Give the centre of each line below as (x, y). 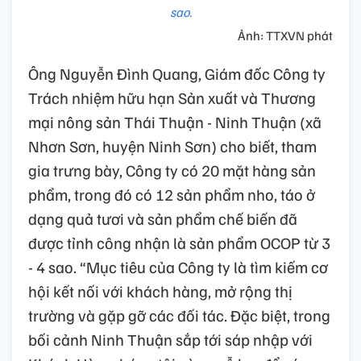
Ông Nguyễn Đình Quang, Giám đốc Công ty (177, 74)
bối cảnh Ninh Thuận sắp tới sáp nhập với (170, 340)
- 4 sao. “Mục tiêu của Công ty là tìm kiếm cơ (178, 267)
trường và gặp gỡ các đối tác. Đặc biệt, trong (179, 315)
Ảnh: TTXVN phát (285, 36)
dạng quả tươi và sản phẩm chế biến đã (163, 219)
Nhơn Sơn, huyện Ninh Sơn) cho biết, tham (172, 146)
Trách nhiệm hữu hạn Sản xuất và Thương (172, 98)
